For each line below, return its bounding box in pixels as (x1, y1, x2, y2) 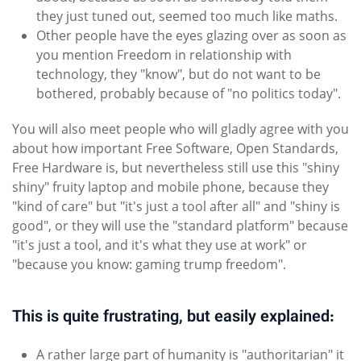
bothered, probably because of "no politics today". (36, 85, 341, 103)
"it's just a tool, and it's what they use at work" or (12, 236, 307, 255)
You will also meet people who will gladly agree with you (12, 120, 349, 139)
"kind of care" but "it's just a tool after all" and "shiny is (12, 197, 340, 216)
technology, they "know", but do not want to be (36, 65, 321, 84)
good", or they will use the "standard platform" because (12, 217, 348, 235)
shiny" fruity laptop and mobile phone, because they (12, 178, 329, 197)
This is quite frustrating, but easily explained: (12, 305, 334, 331)
